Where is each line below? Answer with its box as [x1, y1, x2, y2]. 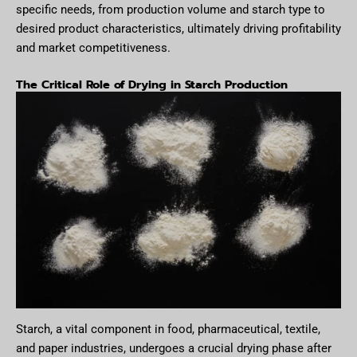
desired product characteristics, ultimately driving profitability [16, 22, 341, 37]
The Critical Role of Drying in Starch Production [16, 75, 288, 93]
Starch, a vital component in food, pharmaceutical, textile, [16, 322, 320, 337]
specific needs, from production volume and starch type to [16, 2, 325, 18]
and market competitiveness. [16, 41, 171, 56]
